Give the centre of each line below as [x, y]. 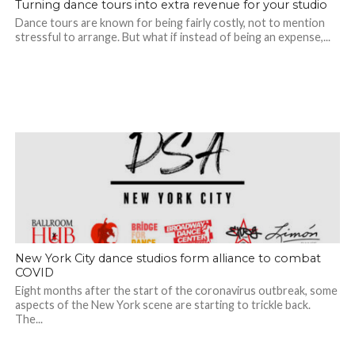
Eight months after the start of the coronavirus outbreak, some [176, 291]
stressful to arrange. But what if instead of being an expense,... [172, 37]
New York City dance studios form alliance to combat [168, 259]
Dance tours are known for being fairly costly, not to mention [170, 23]
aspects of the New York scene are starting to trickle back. [162, 305]
